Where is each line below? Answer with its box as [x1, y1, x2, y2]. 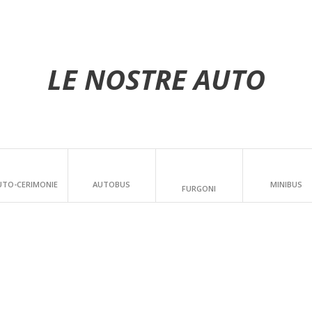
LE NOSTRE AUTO [47, 59, 265, 98]
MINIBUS [270, 178, 302, 189]
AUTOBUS [93, 178, 131, 189]
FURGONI [182, 182, 217, 194]
